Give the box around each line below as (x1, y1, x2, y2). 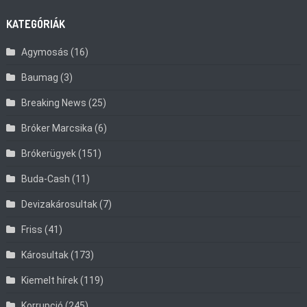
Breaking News (21, 97, 87, 108)
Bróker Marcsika (21, 122, 93, 134)
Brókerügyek (21, 147, 77, 159)
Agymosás (21, 46, 69, 58)
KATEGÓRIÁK (6, 16, 66, 31)
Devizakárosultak (21, 198, 98, 210)
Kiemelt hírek (21, 274, 79, 286)
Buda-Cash (21, 173, 71, 184)
